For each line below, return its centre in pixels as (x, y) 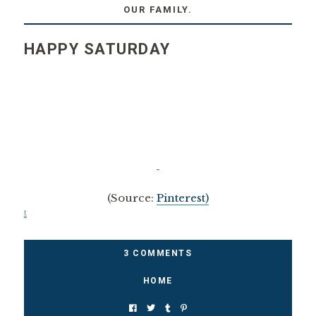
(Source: (132, 198)
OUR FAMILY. (158, 10)
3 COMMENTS (158, 253)
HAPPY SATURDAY (97, 49)
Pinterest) (182, 198)
